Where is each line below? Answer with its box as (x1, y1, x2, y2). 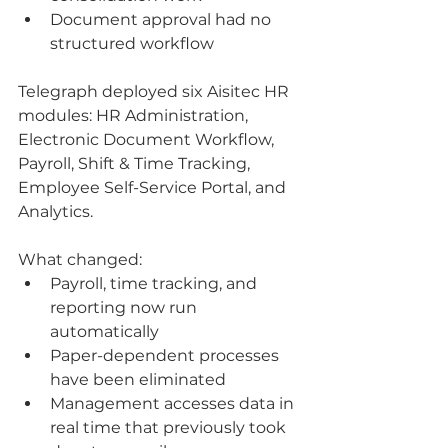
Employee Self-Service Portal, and (18, 177, 290, 197)
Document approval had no (50, 9, 275, 29)
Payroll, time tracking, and (50, 273, 261, 293)
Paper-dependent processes (50, 345, 283, 365)
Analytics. (18, 201, 93, 221)
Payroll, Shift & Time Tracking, (18, 153, 254, 173)
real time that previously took (50, 417, 290, 437)
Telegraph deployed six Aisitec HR (18, 81, 293, 101)
